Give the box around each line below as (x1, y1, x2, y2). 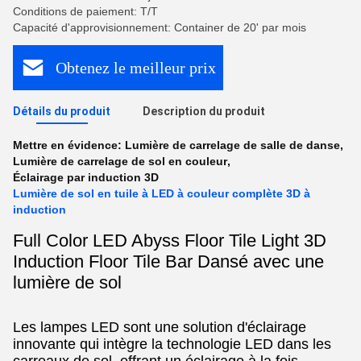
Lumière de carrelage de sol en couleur (13, 155, 227, 168)
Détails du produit (13, 105, 110, 118)
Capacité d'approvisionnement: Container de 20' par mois (13, 21, 306, 34)
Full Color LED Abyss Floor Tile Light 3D (13, 230, 326, 251)
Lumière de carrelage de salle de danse (125, 139, 340, 151)
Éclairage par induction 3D (13, 171, 159, 184)
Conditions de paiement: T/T (13, 5, 158, 18)
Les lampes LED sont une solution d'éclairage (13, 319, 306, 335)
